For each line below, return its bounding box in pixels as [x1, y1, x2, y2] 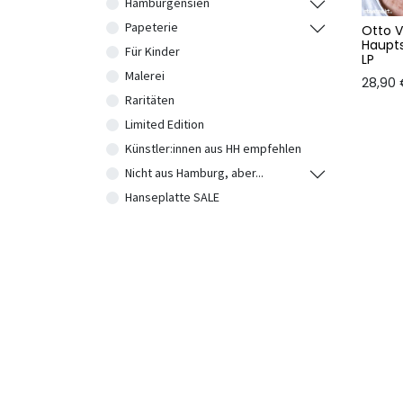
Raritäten [125, 92, 175, 108]
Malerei [125, 67, 165, 84]
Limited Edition [125, 116, 204, 132]
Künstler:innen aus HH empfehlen [125, 140, 301, 157]
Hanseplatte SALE [125, 189, 219, 205]
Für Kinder [125, 43, 180, 59]
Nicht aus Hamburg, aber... [125, 165, 264, 181]
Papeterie [125, 19, 178, 35]
